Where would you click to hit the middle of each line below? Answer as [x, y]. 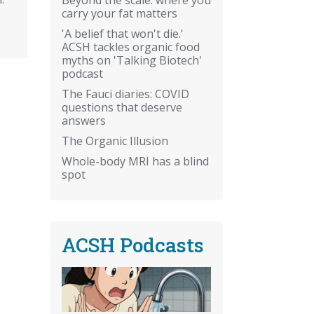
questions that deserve [122, 107]
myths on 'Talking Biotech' [132, 60]
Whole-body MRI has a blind [135, 161]
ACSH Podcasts [133, 245]
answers [84, 120]
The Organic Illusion [115, 141]
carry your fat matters [120, 13]
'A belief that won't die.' [123, 33]
